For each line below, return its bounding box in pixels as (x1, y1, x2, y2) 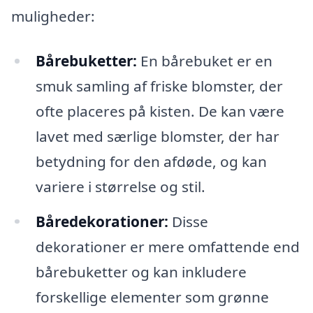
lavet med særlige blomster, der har (35, 126, 279, 146)
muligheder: (11, 6, 95, 26)
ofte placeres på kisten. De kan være (35, 101, 284, 121)
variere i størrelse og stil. (35, 176, 205, 196)
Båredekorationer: (35, 211, 168, 231)
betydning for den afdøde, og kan (35, 151, 267, 171)
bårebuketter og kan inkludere (35, 261, 247, 282)
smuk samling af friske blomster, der (35, 75, 283, 96)
